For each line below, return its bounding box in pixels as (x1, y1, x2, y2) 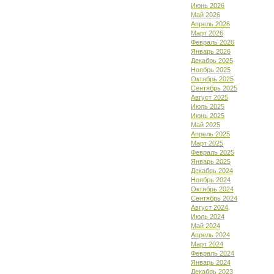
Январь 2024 (191, 259, 231, 266)
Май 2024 (191, 222, 220, 229)
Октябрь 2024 (191, 185, 234, 193)
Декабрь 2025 (191, 57, 233, 64)
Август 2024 (191, 204, 228, 211)
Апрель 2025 (191, 130, 230, 138)
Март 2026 (191, 29, 223, 37)
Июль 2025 (191, 103, 224, 110)
